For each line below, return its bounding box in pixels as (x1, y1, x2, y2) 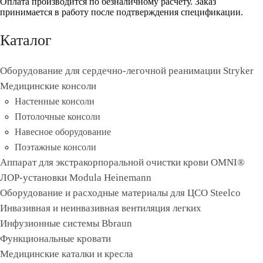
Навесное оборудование (15, 126, 111, 137)
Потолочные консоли (15, 111, 100, 122)
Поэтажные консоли (15, 141, 96, 152)
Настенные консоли (15, 96, 95, 106)
